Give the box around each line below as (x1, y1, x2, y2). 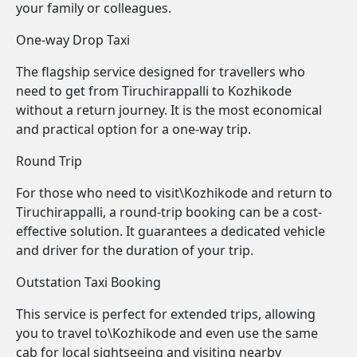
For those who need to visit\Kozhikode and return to (16, 184, 332, 202)
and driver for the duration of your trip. (16, 241, 253, 259)
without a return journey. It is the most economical (16, 101, 322, 119)
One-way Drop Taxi (16, 31, 130, 49)
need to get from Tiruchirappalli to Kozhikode (16, 82, 292, 100)
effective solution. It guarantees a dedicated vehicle (16, 222, 325, 240)
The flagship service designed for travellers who (16, 63, 305, 80)
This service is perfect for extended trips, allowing (16, 305, 316, 323)
